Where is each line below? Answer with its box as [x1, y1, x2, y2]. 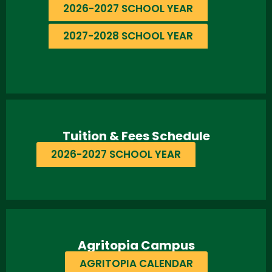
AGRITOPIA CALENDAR [79, 256, 193, 271]
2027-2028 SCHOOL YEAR [63, 28, 193, 43]
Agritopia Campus [77, 236, 195, 254]
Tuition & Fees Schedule [62, 127, 210, 144]
